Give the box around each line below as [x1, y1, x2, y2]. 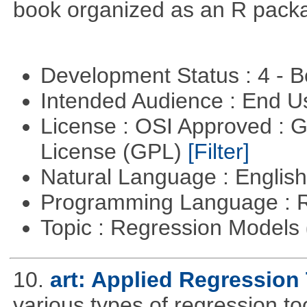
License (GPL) [40, 138, 188, 164]
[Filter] [187, 138, 249, 164]
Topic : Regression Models [40, 214, 306, 240]
